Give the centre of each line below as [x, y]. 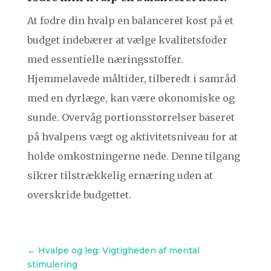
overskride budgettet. [79, 195]
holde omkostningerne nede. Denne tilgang [133, 156]
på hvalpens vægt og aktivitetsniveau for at [132, 137]
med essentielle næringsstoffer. [105, 60]
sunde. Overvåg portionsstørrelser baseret [131, 118]
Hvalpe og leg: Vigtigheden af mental [119, 251]
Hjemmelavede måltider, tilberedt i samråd [131, 79]
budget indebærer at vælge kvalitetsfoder [127, 40]
